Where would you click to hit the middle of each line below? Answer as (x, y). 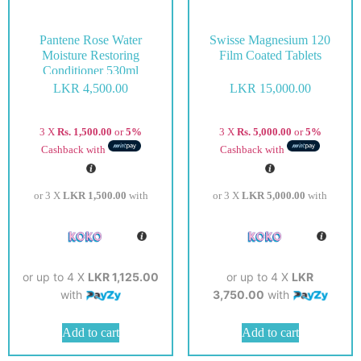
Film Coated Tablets (270, 55)
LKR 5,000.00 (274, 195)
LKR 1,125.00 (124, 276)
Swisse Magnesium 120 (270, 39)
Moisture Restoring (91, 55)
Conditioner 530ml (91, 70)
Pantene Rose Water (91, 39)
